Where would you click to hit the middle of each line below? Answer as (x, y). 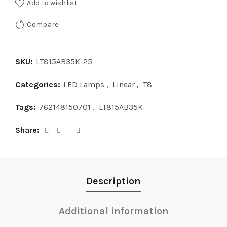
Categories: (39, 84)
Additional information (113, 211)
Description (113, 181)
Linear (124, 84)
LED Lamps (84, 84)
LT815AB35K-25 (64, 61)
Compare (43, 24)
